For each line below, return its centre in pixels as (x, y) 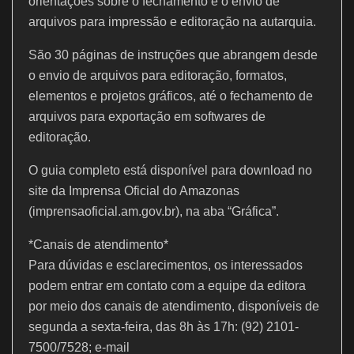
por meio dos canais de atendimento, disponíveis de (174, 306)
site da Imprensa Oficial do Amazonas (134, 190)
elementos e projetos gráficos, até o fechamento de (171, 96)
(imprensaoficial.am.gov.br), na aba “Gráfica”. (154, 211)
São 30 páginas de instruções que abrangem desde (173, 55)
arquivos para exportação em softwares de (147, 116)
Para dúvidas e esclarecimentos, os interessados (166, 265)
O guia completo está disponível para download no (170, 170)
